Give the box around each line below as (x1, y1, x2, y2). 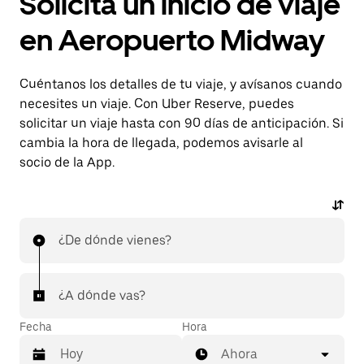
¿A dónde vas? (58, 288, 145, 303)
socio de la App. (19, 154, 115, 170)
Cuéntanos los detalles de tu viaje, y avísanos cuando (19, 76, 342, 92)
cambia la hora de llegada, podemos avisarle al (19, 135, 303, 150)
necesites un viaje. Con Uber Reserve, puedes (19, 96, 294, 111)
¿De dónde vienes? (58, 232, 171, 248)
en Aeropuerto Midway (19, 23, 325, 58)
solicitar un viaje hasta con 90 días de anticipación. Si (19, 115, 344, 131)
